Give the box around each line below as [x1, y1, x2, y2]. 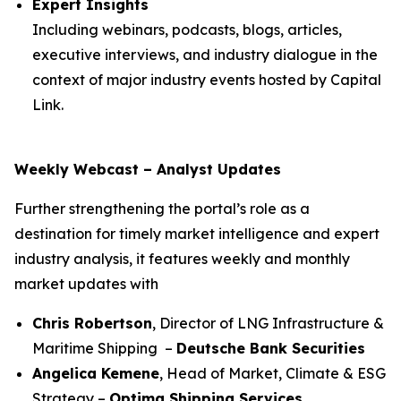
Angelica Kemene [32, 364, 159, 382]
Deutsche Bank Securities [176, 339, 365, 357]
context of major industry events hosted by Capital [32, 71, 381, 89]
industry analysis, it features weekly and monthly [14, 250, 350, 268]
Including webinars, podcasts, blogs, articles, [32, 21, 342, 38]
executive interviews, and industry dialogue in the [32, 46, 378, 64]
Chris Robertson [32, 314, 152, 332]
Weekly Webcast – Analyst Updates [14, 160, 281, 178]
